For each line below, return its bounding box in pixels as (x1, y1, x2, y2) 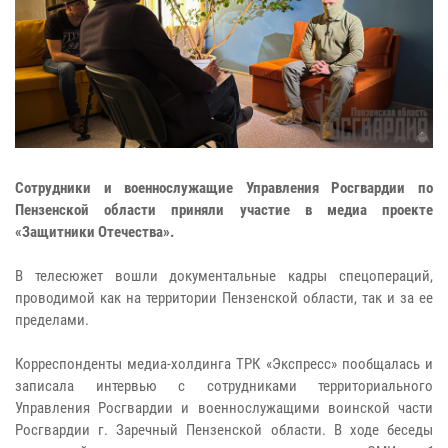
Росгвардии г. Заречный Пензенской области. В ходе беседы (15, 421, 433, 440)
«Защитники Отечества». (15, 223, 174, 242)
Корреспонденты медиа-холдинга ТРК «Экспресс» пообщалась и (15, 355, 433, 374)
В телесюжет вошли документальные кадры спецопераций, (15, 267, 433, 286)
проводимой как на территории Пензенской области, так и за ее (15, 289, 433, 308)
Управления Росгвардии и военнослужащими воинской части (15, 399, 433, 418)
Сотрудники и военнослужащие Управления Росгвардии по (15, 179, 433, 198)
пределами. (15, 311, 89, 330)
